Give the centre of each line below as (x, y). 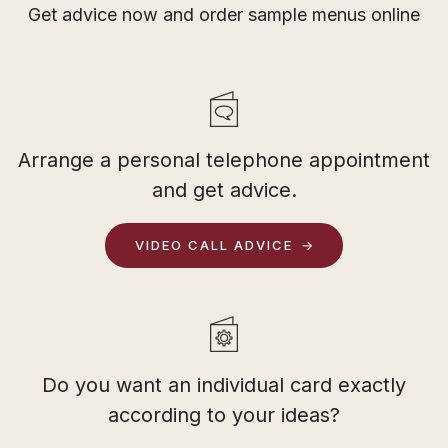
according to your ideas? (224, 415)
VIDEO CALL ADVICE (214, 245)
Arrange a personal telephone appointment (224, 160)
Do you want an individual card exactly (224, 385)
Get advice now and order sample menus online (224, 15)
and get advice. (224, 190)
